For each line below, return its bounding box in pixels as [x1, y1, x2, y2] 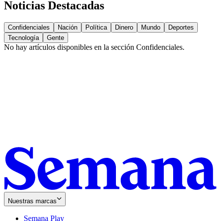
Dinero [115, 24, 133, 32]
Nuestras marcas [8, 197, 57, 205]
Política [85, 24, 107, 32]
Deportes [168, 24, 194, 32]
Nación [58, 24, 77, 32]
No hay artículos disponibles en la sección [4, 43, 136, 52]
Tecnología [8, 34, 39, 42]
